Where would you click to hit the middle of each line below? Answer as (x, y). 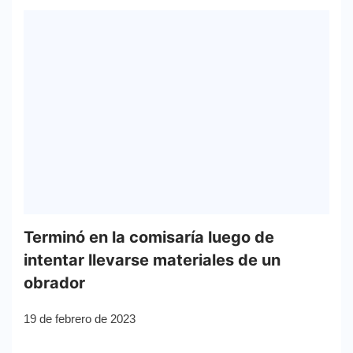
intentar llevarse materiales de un (152, 260)
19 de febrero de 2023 (80, 318)
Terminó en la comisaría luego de (149, 237)
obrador (54, 282)
